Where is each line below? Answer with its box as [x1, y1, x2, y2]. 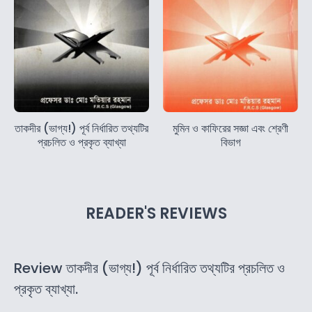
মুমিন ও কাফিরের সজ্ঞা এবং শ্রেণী [173, 120, 288, 137]
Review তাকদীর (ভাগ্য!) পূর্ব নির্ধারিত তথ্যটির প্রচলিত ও [14, 258, 285, 279]
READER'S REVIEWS [85, 203, 227, 225]
